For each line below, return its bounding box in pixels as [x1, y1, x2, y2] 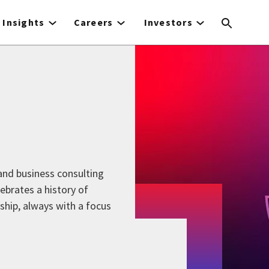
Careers [73, 16, 113, 28]
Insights [2, 16, 45, 28]
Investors [144, 16, 193, 28]
